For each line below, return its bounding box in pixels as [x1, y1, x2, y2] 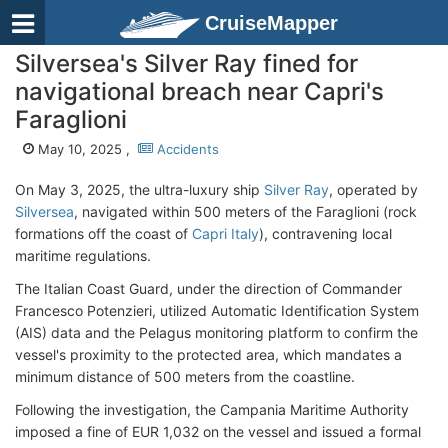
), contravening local [259, 225, 392, 242]
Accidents [153, 141, 219, 157]
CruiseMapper [205, 12, 338, 34]
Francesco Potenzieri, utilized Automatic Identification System [15, 302, 419, 319]
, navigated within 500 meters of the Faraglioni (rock [74, 203, 417, 220]
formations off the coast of [15, 225, 192, 242]
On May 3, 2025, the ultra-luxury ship [15, 181, 264, 198]
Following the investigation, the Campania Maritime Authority [15, 401, 409, 418]
